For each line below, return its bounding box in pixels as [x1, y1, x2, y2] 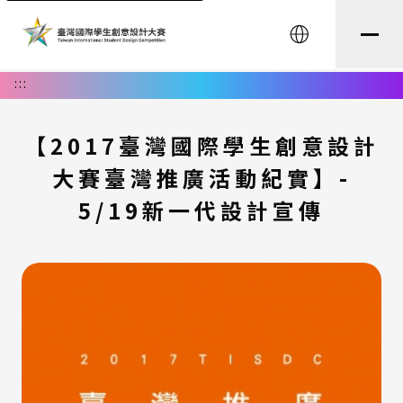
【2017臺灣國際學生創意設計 [23, 130, 380, 161]
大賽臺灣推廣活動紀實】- [51, 162, 352, 193]
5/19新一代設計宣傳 [78, 194, 325, 226]
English [298, 34, 357, 53]
